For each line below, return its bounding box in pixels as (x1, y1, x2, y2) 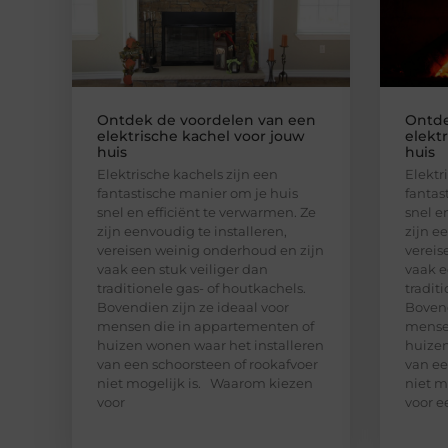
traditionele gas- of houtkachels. (97, 279, 306, 296)
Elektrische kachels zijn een (97, 165, 278, 182)
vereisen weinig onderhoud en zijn (97, 241, 324, 258)
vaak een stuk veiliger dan (97, 260, 268, 277)
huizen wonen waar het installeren (97, 336, 324, 353)
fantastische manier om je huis (97, 184, 298, 201)
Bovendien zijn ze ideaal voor (97, 298, 289, 315)
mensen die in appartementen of (97, 317, 314, 334)
